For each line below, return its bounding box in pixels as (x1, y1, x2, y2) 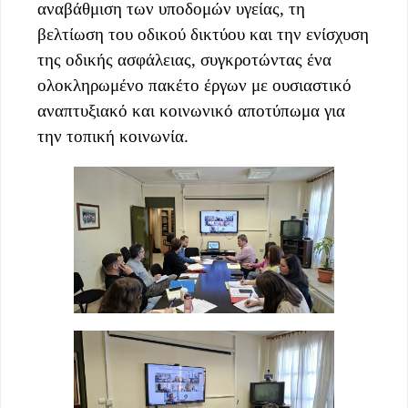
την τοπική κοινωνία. (37, 126, 189, 146)
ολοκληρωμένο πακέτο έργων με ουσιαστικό (37, 75, 352, 95)
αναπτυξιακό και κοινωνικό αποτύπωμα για (37, 100, 345, 120)
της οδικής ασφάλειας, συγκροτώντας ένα (37, 49, 331, 69)
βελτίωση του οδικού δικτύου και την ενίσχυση (37, 24, 369, 44)
